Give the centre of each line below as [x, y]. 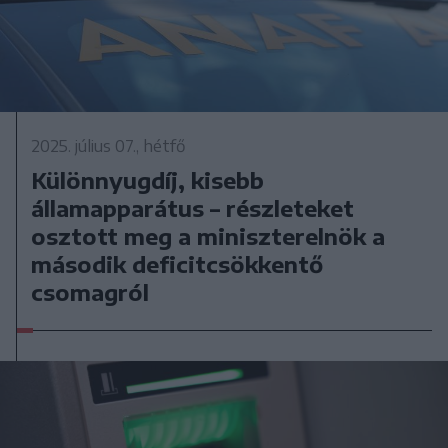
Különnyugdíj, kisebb [148, 179]
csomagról [90, 291]
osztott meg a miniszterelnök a [208, 235]
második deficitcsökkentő [177, 263]
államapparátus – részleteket [193, 207]
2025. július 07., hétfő [109, 145]
